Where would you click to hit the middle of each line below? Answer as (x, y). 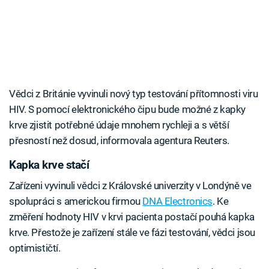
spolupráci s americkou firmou (76, 201)
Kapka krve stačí (49, 165)
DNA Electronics (178, 201)
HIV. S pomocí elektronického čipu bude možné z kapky (128, 110)
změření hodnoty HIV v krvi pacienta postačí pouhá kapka (132, 216)
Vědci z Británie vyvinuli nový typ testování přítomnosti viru (134, 94)
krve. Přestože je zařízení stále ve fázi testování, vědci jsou (132, 232)
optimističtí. (35, 248)
